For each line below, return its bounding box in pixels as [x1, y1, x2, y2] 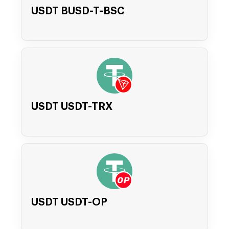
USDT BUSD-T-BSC [31, 6, 125, 17]
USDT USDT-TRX [31, 102, 112, 112]
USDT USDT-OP [31, 197, 107, 208]
